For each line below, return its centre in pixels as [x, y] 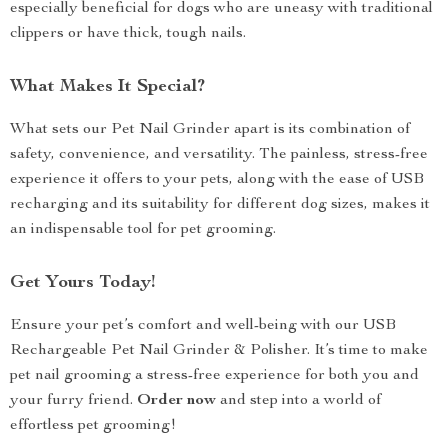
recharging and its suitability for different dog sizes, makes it [220, 205]
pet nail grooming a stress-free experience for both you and [214, 376]
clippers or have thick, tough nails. [128, 34]
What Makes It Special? [107, 87]
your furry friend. [73, 401]
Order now [176, 401]
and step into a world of [298, 401]
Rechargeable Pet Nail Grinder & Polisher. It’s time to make [219, 351]
